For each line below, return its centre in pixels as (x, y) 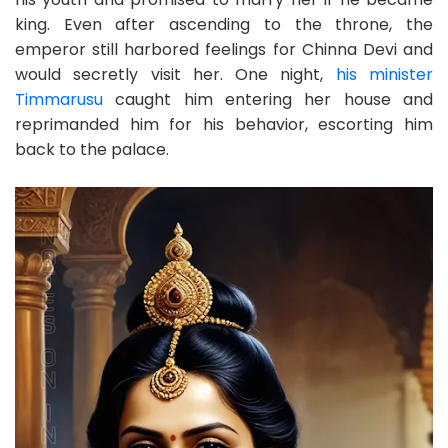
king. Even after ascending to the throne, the (224, 25)
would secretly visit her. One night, (175, 75)
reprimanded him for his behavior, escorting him (224, 125)
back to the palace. (92, 150)
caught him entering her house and (268, 100)
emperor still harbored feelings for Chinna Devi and (224, 50)
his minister (384, 75)
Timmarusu (59, 100)
